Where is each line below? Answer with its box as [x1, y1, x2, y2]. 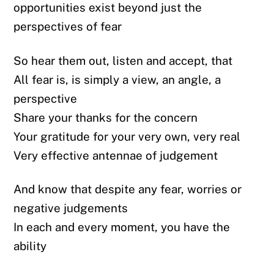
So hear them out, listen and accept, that [13, 53, 236, 67]
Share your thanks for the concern [13, 110, 198, 124]
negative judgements [13, 201, 128, 215]
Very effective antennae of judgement [13, 148, 218, 162]
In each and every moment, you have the [13, 220, 231, 234]
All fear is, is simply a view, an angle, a [13, 72, 221, 86]
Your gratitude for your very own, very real [13, 129, 241, 143]
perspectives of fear [13, 20, 122, 34]
